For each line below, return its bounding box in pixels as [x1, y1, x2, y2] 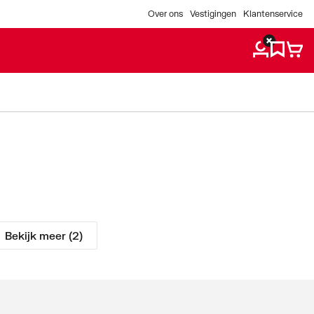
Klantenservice [243, 8, 303, 19]
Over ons [148, 8, 183, 19]
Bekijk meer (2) [5, 229, 83, 242]
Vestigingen [190, 8, 236, 19]
